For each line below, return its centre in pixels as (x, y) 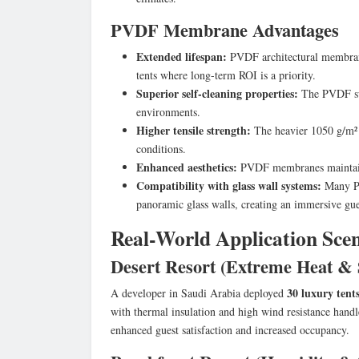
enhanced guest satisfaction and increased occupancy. (230, 329)
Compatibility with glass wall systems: (229, 185)
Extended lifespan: (182, 56)
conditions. (161, 148)
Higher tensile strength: (194, 130)
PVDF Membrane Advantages (225, 30)
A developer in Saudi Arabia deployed (199, 292)
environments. (168, 111)
